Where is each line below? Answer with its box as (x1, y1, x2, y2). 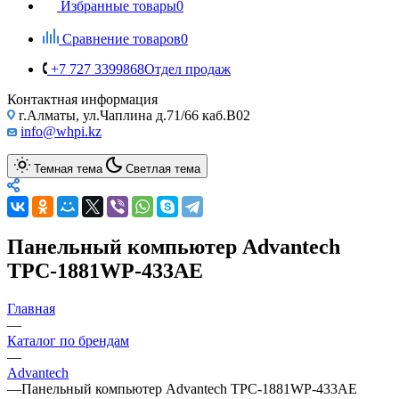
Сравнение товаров (62, 30, 181, 46)
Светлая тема (126, 161, 200, 175)
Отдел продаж (144, 61, 231, 77)
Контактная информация (7, 91, 158, 107)
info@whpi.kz (20, 123, 102, 139)
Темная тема (34, 161, 102, 175)
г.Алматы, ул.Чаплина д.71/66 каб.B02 (15, 107, 250, 123)
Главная (7, 300, 55, 316)
